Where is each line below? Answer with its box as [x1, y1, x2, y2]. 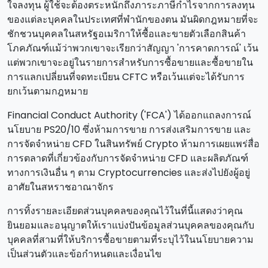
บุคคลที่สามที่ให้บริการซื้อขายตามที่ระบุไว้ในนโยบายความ [7, 233, 254, 246]
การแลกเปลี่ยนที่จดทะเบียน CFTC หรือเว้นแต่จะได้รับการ [7, 70, 245, 84]
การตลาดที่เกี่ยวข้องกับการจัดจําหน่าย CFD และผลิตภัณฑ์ [7, 151, 248, 165]
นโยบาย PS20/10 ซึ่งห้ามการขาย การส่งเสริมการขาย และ [7, 123, 251, 136]
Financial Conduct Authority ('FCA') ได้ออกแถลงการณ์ [7, 108, 251, 122]
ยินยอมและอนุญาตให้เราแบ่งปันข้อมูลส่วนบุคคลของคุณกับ [7, 218, 254, 232]
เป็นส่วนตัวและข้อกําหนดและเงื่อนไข [7, 247, 162, 261]
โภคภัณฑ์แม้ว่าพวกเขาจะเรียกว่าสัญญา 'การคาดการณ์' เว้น [7, 41, 258, 55]
